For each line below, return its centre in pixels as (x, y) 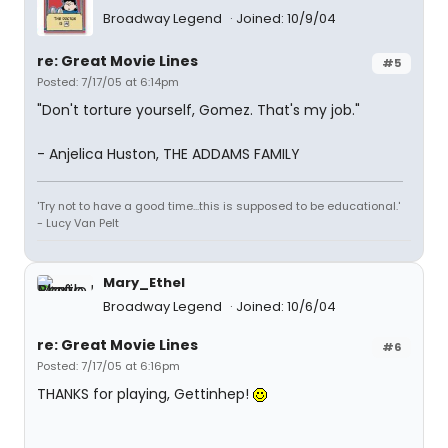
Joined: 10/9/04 (286, 19)
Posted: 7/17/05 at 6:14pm (108, 82)
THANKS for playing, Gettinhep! (145, 394)
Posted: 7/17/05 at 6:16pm (108, 366)
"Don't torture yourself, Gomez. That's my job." (198, 110)
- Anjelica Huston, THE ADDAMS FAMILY (168, 154)
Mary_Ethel (144, 282)
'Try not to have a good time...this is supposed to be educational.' (218, 206)
